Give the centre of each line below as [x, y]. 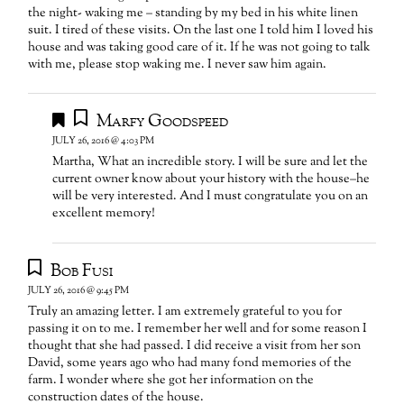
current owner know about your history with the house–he [211, 180]
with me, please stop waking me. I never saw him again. [178, 64]
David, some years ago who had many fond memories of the [190, 364]
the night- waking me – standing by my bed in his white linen [193, 13]
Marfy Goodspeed [162, 122]
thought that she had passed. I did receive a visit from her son [195, 347]
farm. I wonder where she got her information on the [171, 381]
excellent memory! [104, 214]
